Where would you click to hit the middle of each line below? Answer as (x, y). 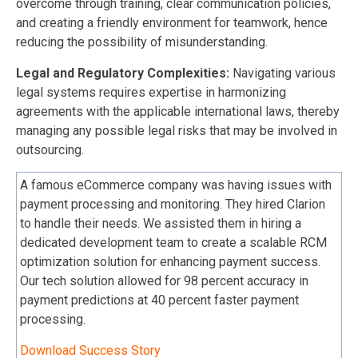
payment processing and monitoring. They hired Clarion (173, 204)
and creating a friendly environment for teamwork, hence (172, 22)
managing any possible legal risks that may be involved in (177, 130)
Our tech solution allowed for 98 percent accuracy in (164, 280)
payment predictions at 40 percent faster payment (159, 300)
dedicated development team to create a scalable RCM (173, 242)
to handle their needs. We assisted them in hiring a (161, 223)
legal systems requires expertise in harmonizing (151, 92)
